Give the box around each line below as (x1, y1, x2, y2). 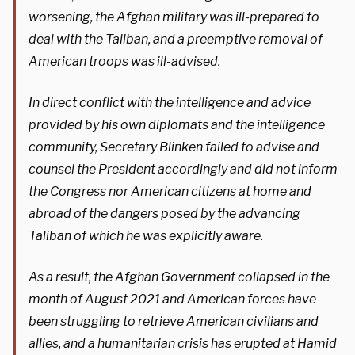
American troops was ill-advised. (29, 53, 220, 69)
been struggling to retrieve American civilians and (29, 313, 319, 329)
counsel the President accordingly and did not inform (29, 161, 338, 177)
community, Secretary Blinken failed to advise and (29, 139, 319, 155)
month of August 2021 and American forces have (29, 291, 316, 307)
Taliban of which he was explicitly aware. (29, 227, 263, 243)
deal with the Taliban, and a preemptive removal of (29, 31, 323, 47)
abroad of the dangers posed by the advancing (29, 205, 300, 221)
